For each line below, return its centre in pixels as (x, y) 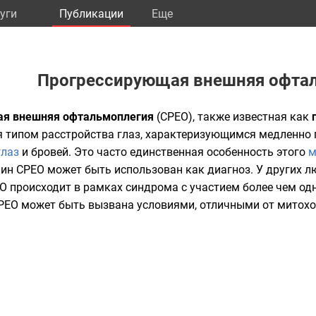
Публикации (91, 14)
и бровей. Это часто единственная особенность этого (164, 152)
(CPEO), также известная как (234, 117)
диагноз (229, 170)
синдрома (152, 187)
